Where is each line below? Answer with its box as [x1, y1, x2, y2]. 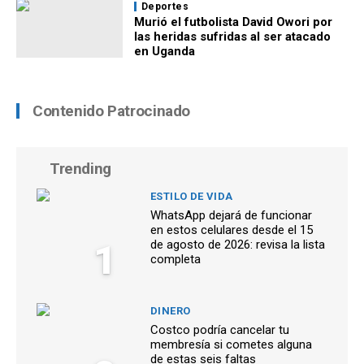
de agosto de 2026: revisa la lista [150, 236, 325, 252]
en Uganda [134, 43, 195, 58]
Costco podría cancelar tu [150, 322, 289, 337]
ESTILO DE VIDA [150, 189, 233, 202]
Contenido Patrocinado [32, 101, 191, 120]
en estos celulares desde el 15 [150, 222, 313, 237]
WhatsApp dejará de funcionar [150, 207, 312, 223]
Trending [50, 158, 111, 178]
